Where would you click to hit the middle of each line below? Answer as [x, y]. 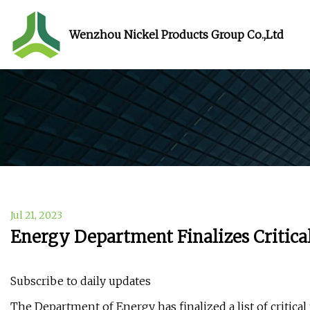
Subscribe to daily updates [81, 281]
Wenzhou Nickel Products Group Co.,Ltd [176, 34]
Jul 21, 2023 [36, 216]
